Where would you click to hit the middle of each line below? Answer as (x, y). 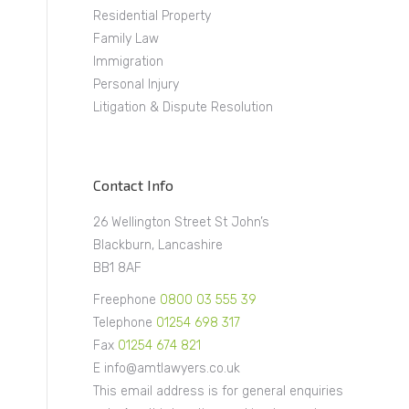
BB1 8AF (117, 267)
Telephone (125, 322)
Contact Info (133, 184)
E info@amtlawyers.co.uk (167, 368)
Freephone (126, 299)
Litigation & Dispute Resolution (183, 107)
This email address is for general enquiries (218, 391)
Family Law (126, 38)
